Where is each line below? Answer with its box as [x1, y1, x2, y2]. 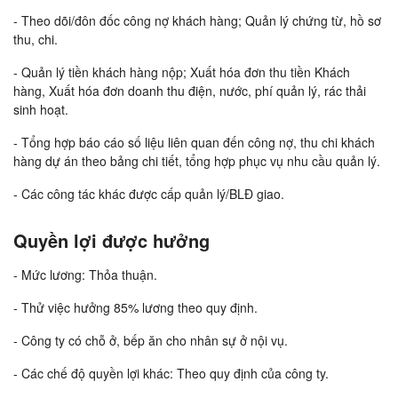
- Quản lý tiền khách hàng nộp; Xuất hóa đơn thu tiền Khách [13, 63, 350, 82]
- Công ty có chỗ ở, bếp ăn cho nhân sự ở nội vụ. [13, 331, 288, 350]
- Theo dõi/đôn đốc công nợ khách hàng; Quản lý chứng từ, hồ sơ [13, 12, 381, 30]
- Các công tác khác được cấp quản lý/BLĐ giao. [13, 185, 284, 203]
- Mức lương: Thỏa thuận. [13, 266, 157, 284]
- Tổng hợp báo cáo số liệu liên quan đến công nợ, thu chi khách [13, 133, 375, 152]
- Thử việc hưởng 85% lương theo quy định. [13, 298, 258, 317]
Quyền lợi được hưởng [13, 227, 210, 254]
